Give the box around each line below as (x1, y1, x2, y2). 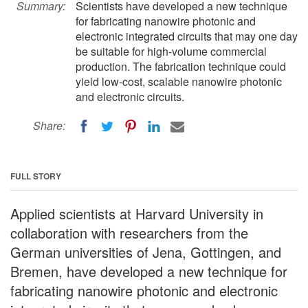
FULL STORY (10, 169, 61, 182)
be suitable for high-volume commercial (76, 43, 267, 59)
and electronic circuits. (76, 89, 184, 104)
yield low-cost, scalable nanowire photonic (76, 74, 282, 89)
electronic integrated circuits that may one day (76, 28, 298, 44)
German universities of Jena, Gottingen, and (10, 241, 281, 262)
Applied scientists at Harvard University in (10, 203, 263, 223)
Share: (33, 118, 65, 133)
